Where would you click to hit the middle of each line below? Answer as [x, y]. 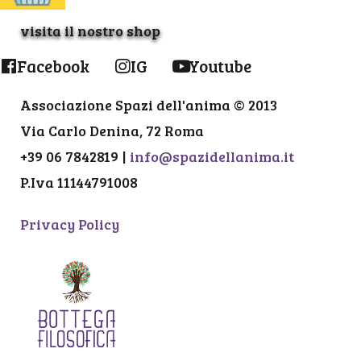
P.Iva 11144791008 [79, 183]
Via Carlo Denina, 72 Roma [112, 131]
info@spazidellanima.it [212, 157]
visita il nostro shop [90, 31]
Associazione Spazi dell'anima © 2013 [149, 105]
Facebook [53, 66]
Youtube [220, 66]
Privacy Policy [70, 224]
